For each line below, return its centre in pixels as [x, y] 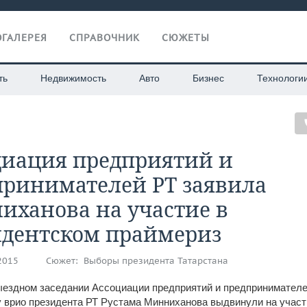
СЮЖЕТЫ [186, 38]
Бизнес [208, 78]
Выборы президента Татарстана [156, 261]
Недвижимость [73, 78]
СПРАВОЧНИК [105, 38]
